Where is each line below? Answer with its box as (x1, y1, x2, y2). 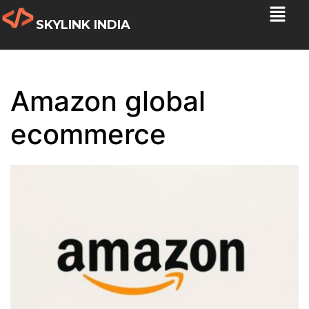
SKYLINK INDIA (36, 17, 131, 32)
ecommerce (10, 117, 166, 151)
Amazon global (10, 84, 206, 118)
